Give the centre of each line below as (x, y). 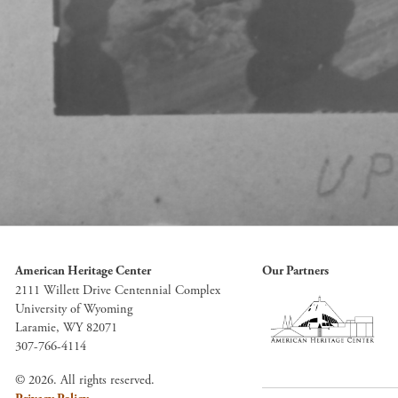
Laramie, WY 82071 (66, 327)
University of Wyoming (74, 309)
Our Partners (295, 271)
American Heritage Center (83, 271)
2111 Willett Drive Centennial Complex (118, 290)
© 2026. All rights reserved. (85, 380)
